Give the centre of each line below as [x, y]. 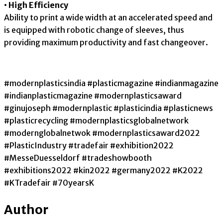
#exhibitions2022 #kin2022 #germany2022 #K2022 [104, 170]
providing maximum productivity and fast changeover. [106, 43]
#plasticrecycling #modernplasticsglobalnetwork [96, 121]
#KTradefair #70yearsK [49, 183]
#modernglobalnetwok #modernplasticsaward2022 [102, 133]
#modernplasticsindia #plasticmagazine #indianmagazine [111, 83]
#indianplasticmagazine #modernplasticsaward [93, 96]
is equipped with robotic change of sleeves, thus [94, 30]
